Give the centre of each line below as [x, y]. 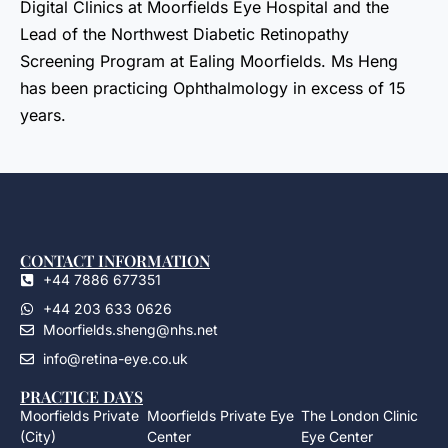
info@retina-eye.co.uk [115, 359]
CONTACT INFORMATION [115, 261]
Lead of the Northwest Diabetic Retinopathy [184, 33]
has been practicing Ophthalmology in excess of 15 [213, 87]
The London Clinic [360, 416]
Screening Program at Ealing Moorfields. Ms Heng [209, 60]
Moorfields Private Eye [220, 416]
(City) [38, 437]
